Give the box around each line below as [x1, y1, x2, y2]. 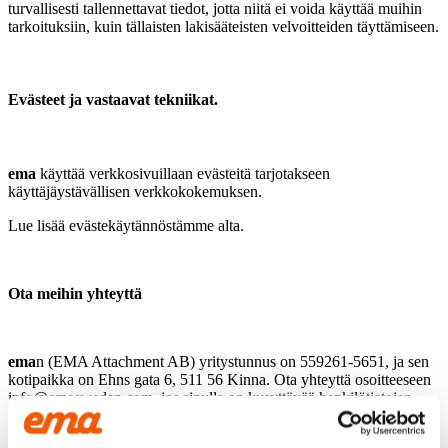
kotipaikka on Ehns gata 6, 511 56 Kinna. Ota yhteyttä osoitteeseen [8, 370, 431, 388]
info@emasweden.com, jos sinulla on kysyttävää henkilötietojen [8, 388, 412, 406]
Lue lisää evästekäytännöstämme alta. [8, 216, 244, 234]
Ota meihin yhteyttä [8, 284, 142, 302]
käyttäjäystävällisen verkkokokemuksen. [8, 182, 262, 200]
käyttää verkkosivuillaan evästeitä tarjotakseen [40, 164, 330, 182]
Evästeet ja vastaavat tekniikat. [8, 91, 218, 109]
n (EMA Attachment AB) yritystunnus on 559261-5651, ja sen [36, 352, 429, 370]
